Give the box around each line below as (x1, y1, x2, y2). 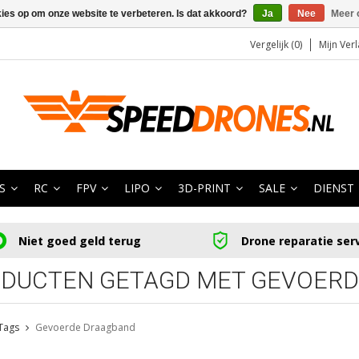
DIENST (313, 180, 354, 196)
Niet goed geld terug (18, 232, 141, 248)
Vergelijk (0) (250, 38, 302, 51)
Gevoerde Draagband (34, 321, 135, 335)
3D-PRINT (178, 180, 231, 196)
